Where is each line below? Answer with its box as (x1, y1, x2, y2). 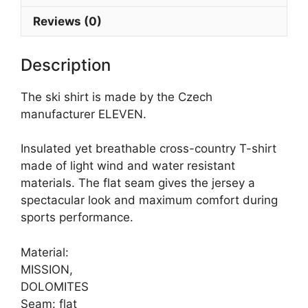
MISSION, (21, 262, 73, 276)
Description (21, 54, 111, 75)
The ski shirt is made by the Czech (21, 89, 212, 104)
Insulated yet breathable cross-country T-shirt (21, 142, 276, 155)
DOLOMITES (21, 279, 89, 294)
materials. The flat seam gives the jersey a (21, 176, 255, 190)
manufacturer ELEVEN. (21, 107, 146, 121)
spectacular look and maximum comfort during (21, 193, 278, 207)
